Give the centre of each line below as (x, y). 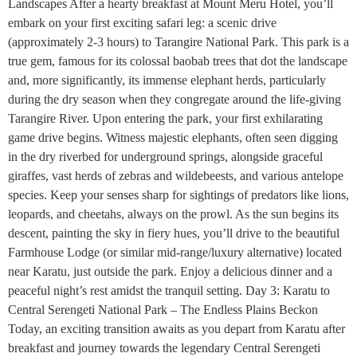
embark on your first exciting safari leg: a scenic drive (142, 22)
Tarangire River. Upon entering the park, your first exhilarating (165, 118)
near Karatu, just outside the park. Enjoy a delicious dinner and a (170, 271)
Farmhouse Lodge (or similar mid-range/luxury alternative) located (175, 252)
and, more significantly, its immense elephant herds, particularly (167, 80)
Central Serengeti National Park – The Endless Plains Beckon (163, 309)
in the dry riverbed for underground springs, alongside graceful (165, 156)
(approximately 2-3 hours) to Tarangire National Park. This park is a (178, 41)
